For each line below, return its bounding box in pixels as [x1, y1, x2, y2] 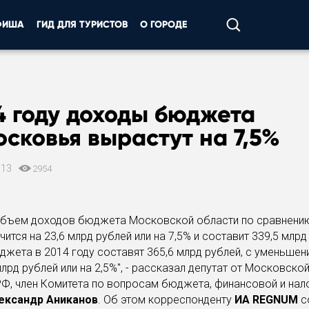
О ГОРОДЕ [140, 19, 187, 30]
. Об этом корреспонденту [98, 293, 235, 306]
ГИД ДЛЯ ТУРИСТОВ [37, 19, 128, 30]
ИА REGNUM [235, 293, 298, 306]
